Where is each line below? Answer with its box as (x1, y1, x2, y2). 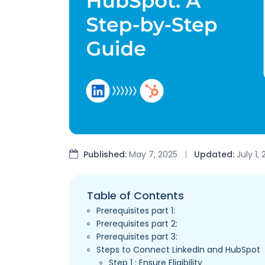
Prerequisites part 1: (96, 205, 176, 217)
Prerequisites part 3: (96, 231, 178, 243)
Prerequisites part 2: (96, 218, 178, 230)
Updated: (194, 148, 234, 161)
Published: (83, 148, 127, 161)
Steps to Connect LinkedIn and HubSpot (96, 244, 261, 256)
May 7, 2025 (127, 148, 180, 161)
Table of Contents (87, 188, 184, 203)
